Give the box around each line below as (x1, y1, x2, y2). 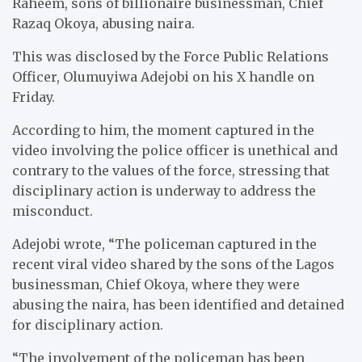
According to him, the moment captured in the (12, 121, 314, 138)
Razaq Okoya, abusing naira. (12, 15, 195, 32)
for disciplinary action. (12, 316, 163, 333)
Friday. (12, 88, 55, 105)
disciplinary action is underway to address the (12, 182, 316, 199)
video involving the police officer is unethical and (12, 141, 338, 158)
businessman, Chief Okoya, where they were (12, 276, 300, 293)
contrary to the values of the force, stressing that (12, 162, 330, 179)
